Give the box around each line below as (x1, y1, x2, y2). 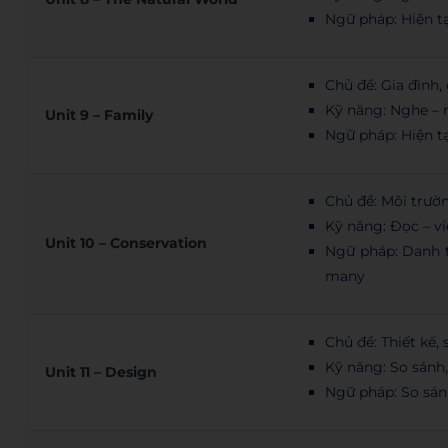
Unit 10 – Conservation (45, 234, 208, 253)
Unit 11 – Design (45, 363, 158, 382)
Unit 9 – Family (45, 106, 154, 125)
